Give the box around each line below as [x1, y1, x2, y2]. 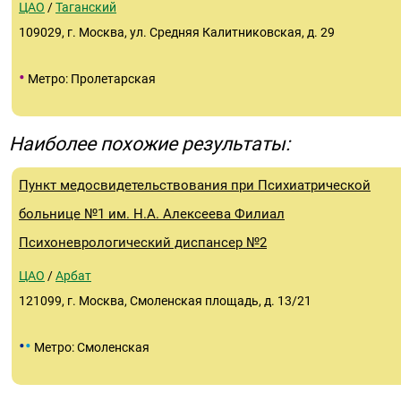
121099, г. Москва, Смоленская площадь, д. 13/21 [19, 294, 311, 308]
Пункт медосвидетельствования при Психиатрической [19, 177, 371, 193]
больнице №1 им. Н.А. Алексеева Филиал [19, 206, 285, 222]
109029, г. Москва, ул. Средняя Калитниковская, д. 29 [19, 25, 335, 39]
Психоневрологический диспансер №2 [19, 235, 267, 251]
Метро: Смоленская [31, 340, 149, 354]
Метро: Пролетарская [25, 72, 156, 86]
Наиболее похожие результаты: [9, 132, 290, 155]
